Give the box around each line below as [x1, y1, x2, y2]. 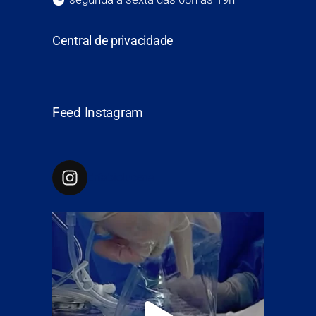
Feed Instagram [52, 104, 144, 121]
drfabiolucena [87, 171, 154, 185]
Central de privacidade [52, 33, 174, 49]
